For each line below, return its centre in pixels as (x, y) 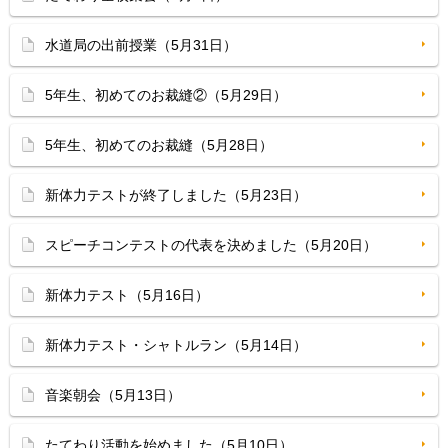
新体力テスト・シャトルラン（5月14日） (176, 345)
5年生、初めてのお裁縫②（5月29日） (166, 95)
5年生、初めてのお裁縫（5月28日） (159, 145)
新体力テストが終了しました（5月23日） (176, 195)
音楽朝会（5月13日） (113, 395)
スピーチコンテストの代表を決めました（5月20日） (211, 245)
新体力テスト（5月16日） (127, 295)
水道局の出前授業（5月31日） (141, 45)
